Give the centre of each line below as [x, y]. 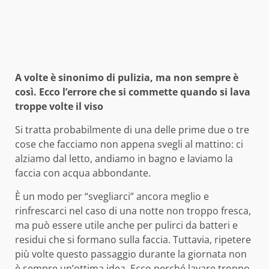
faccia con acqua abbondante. [83, 173]
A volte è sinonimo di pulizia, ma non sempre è [127, 78]
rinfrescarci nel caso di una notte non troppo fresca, [133, 211]
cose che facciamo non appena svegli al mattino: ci [129, 144]
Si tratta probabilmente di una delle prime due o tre [132, 130]
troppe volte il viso [59, 107]
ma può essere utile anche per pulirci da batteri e [126, 225]
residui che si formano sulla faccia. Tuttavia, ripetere [133, 240]
